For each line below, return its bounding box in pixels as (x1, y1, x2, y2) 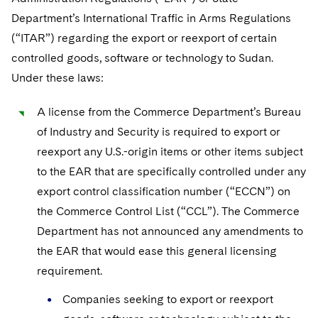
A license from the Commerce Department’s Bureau (37, 105, 301, 119)
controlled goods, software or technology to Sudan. (11, 51, 273, 65)
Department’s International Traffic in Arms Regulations (11, 11, 291, 25)
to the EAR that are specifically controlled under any (37, 165, 306, 178)
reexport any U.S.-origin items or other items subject (37, 145, 303, 158)
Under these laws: (11, 71, 104, 84)
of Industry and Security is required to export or (37, 125, 280, 138)
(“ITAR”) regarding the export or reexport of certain (11, 31, 277, 45)
